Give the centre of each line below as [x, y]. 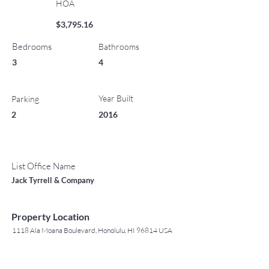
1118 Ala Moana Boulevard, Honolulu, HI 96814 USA [92, 230]
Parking [25, 99]
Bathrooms [119, 47]
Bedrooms [32, 47]
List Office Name [44, 166]
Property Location [50, 216]
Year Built [116, 98]
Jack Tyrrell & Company [53, 180]
